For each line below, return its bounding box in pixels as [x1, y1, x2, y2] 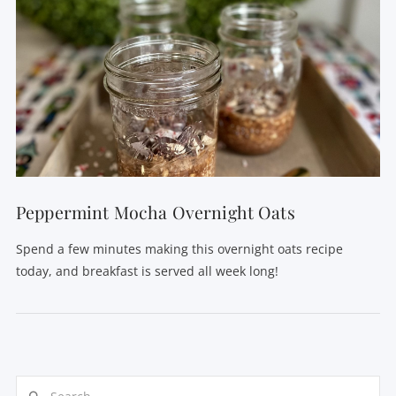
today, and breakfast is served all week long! [15, 262, 278, 279]
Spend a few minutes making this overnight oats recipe [15, 240, 343, 257]
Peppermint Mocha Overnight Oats [15, 201, 295, 225]
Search [14, 377, 56, 394]
